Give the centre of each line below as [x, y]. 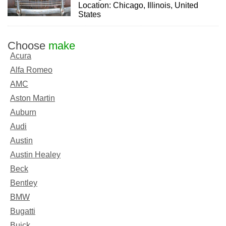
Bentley [24, 183]
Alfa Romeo [31, 70]
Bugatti [23, 211]
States [90, 14]
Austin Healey [35, 154]
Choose [28, 45]
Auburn [23, 112]
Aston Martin [33, 98]
